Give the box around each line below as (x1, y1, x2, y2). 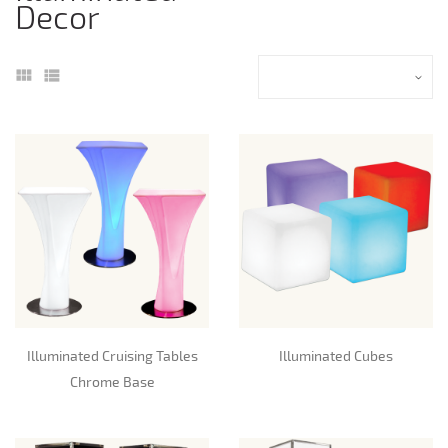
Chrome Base (69, 373, 155, 391)
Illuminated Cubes (279, 347, 393, 365)
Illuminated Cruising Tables (26, 347, 198, 365)
